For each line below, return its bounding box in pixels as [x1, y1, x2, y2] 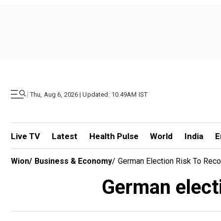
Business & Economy [35, 156, 112, 166]
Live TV [11, 131, 40, 141]
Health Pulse [89, 131, 139, 141]
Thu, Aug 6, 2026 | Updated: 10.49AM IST [30, 90, 148, 98]
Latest [51, 131, 77, 141]
